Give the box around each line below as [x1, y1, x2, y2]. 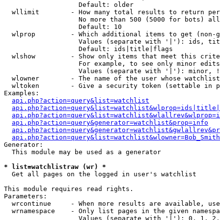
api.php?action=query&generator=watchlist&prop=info [12, 119, 208, 126]
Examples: [4, 89, 39, 97]
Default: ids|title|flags [4, 45, 173, 53]
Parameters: [4, 192, 47, 200]
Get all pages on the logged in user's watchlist [4, 170, 196, 178]
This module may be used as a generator [4, 148, 161, 156]
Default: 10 [4, 23, 122, 30]
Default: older [4, 1, 134, 8]
